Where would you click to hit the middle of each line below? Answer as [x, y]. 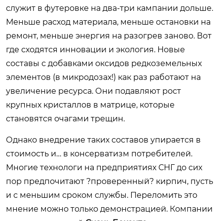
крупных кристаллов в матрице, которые [90, 105]
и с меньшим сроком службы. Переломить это [102, 195]
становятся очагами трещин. [65, 118]
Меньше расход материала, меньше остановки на [108, 22]
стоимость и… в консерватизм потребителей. [99, 153]
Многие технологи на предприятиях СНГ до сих [104, 167]
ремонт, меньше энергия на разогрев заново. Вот [109, 36]
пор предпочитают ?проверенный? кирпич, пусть [110, 181]
